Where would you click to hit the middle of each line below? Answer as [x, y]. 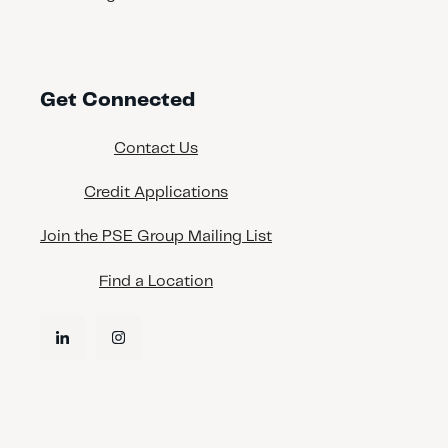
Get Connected [117, 101]
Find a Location [156, 281]
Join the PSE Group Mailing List [156, 237]
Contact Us [156, 148]
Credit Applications [156, 192]
